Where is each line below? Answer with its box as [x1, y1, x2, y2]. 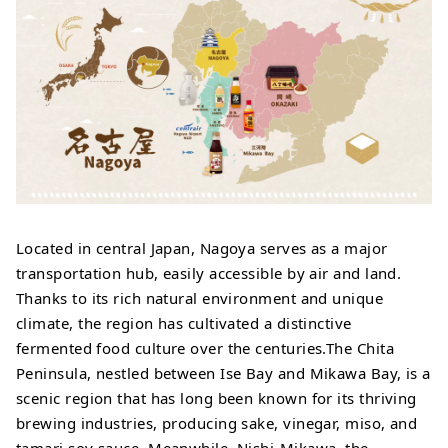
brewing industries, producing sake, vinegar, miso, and [16, 413, 418, 434]
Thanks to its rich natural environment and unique [16, 288, 384, 309]
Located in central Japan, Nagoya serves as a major [16, 238, 388, 259]
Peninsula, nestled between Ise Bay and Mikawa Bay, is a [16, 363, 431, 384]
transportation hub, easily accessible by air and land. [16, 263, 402, 284]
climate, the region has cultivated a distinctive [16, 313, 352, 334]
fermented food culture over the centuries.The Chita [16, 338, 394, 359]
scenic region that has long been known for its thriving [16, 388, 417, 409]
